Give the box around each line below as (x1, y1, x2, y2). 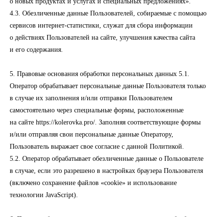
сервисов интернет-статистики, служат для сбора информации (10, 22, 193, 29)
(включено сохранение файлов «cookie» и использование (10, 179, 177, 186)
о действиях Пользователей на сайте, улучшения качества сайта (10, 34, 195, 41)
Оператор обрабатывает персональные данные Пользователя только (10, 82, 206, 90)
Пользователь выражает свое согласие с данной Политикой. (10, 143, 184, 150)
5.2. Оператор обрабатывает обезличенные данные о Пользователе (10, 155, 203, 162)
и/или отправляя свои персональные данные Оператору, (10, 131, 173, 138)
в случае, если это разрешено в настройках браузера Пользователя (10, 167, 203, 174)
